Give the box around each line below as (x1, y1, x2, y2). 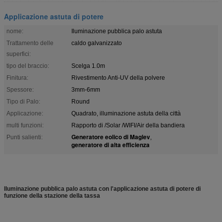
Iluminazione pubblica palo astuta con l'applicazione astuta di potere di (4, 185, 201, 192)
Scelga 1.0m (71, 62, 105, 69)
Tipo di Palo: (6, 98, 40, 105)
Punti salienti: (6, 133, 43, 141)
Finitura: (6, 74, 28, 81)
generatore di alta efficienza (71, 140, 150, 149)
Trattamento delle (6, 39, 54, 47)
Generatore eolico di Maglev (71, 132, 150, 141)
